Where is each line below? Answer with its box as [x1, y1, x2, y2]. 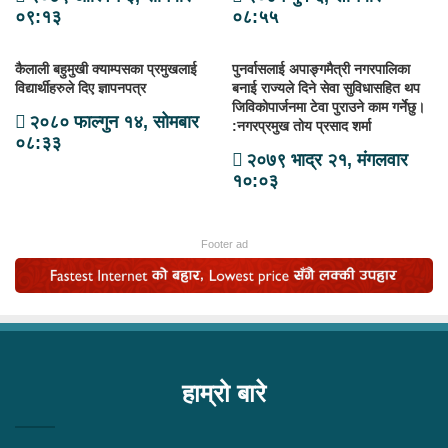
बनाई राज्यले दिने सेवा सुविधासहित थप [232, 80, 420, 97]
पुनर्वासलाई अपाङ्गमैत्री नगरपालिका [232, 61, 410, 78]
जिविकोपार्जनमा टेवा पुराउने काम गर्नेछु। [232, 99, 425, 116]
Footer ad [200, 238, 248, 251]
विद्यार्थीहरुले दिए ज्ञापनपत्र [15, 80, 146, 97]
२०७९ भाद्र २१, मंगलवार [246, 150, 408, 171]
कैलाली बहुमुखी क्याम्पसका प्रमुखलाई [15, 61, 197, 78]
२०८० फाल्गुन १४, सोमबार [29, 112, 199, 133]
